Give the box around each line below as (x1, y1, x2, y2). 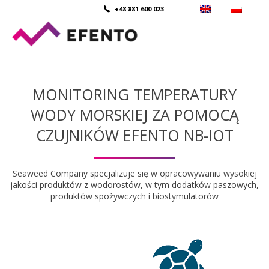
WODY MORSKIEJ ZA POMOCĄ (30, 104, 239, 125)
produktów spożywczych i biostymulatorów (50, 190, 219, 202)
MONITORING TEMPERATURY (32, 84, 237, 104)
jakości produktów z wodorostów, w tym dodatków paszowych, (10, 179, 259, 190)
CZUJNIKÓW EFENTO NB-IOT (35, 125, 234, 145)
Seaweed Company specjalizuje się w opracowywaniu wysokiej (12, 168, 257, 179)
